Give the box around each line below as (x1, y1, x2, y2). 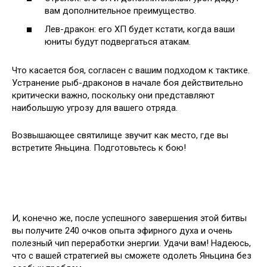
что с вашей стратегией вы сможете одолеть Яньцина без (12, 250, 252, 262)
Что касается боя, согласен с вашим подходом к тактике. (12, 65, 250, 76)
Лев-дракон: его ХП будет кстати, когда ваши (45, 24, 235, 35)
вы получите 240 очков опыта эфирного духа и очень (12, 225, 232, 237)
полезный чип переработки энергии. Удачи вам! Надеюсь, (12, 238, 251, 249)
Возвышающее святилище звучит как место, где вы (12, 130, 228, 141)
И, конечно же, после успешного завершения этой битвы (12, 213, 247, 224)
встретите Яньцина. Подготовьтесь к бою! (12, 142, 186, 154)
